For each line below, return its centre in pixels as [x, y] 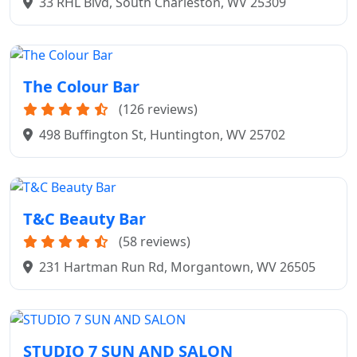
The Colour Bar [81, 87]
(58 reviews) [155, 242]
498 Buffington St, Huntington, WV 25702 [162, 135]
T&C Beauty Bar [84, 219]
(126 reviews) [158, 110]
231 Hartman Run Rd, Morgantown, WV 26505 [177, 267]
